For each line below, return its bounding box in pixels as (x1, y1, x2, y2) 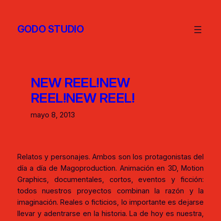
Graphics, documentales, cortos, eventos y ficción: (17, 175, 204, 184)
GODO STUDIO (17, 23, 84, 36)
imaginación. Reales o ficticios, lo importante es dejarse (17, 198, 204, 207)
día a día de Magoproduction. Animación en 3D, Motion (17, 164, 204, 173)
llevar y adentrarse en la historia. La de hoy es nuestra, (17, 209, 204, 219)
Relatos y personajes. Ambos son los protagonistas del (17, 152, 204, 162)
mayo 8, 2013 (30, 110, 75, 119)
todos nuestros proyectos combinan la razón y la (17, 186, 204, 196)
